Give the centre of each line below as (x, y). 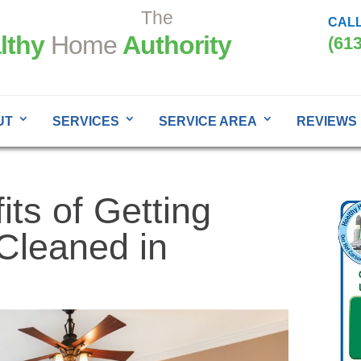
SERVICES (85, 121)
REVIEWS (326, 121)
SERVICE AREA (207, 121)
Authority (174, 45)
